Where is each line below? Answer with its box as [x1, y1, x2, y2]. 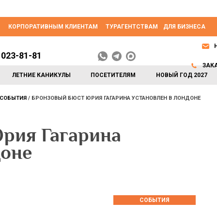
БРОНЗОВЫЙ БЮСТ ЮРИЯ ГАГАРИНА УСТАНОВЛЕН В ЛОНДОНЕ [31, 95, 201, 101]
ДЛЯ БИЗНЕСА [163, 23, 205, 30]
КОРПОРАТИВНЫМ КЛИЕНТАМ [8, 23, 98, 30]
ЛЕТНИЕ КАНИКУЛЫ [12, 72, 71, 78]
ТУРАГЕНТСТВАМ [106, 23, 158, 30]
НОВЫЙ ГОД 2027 [155, 72, 207, 78]
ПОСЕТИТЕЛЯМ [91, 72, 136, 78]
